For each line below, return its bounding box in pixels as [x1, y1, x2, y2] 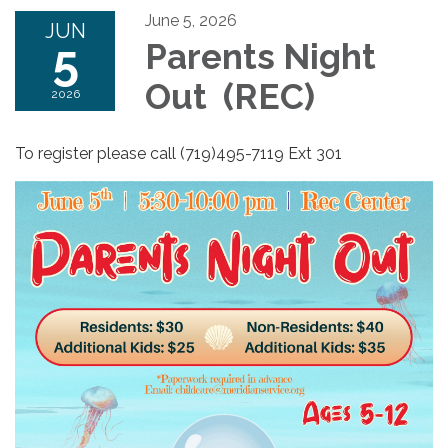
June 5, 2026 [145, 10, 237, 30]
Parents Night [145, 35, 376, 77]
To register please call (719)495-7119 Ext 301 [15, 143, 342, 163]
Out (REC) [145, 75, 323, 117]
